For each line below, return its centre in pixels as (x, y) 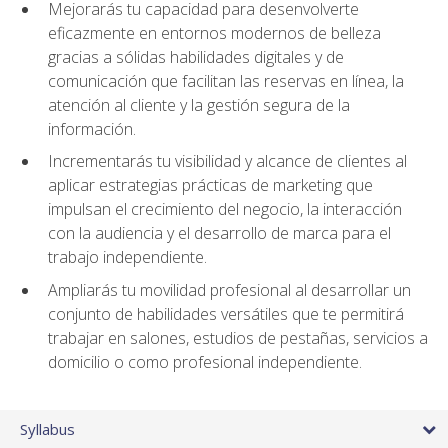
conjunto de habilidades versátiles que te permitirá (226, 314)
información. (92, 128)
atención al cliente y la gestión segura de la (199, 104)
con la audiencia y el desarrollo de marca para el (219, 233)
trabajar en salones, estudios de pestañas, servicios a (238, 338)
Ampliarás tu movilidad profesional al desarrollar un (229, 290)
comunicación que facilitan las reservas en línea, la (226, 80)
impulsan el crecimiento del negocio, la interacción (225, 209)
